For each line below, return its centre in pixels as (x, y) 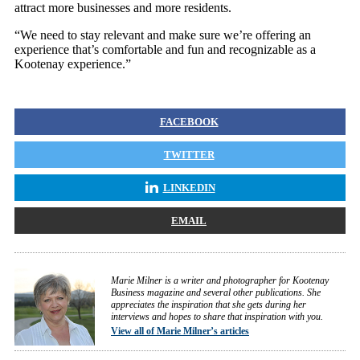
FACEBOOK (189, 122)
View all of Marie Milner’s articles (180, 331)
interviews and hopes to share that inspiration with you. (217, 317)
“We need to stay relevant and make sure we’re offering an (163, 35)
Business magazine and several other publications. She (216, 292)
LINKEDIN (189, 188)
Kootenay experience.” (73, 64)
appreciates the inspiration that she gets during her (209, 305)
